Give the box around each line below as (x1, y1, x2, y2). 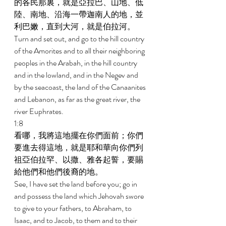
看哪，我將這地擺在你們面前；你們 (14, 130, 143, 141)
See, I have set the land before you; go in (14, 178, 139, 190)
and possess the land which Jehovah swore (14, 190, 145, 202)
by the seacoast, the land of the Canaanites (14, 81, 147, 93)
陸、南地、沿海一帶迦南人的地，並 (14, 9, 143, 20)
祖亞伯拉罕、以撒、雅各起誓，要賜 (14, 154, 143, 165)
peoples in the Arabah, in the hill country (14, 57, 139, 69)
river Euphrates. (14, 105, 65, 117)
